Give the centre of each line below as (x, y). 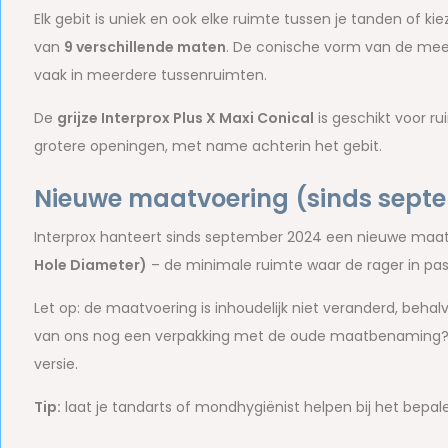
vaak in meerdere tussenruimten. (150, 75)
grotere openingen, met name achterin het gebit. (207, 146)
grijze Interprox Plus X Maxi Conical (185, 118)
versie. (55, 364)
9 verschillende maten (144, 47)
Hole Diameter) (90, 265)
